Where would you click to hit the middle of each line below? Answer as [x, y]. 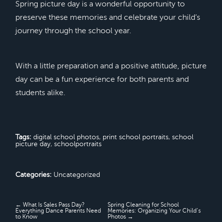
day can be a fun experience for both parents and [102, 80]
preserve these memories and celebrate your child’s [108, 18]
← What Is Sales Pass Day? [50, 205]
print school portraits [135, 137]
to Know [26, 217]
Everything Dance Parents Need [58, 211]
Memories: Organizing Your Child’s [154, 211]
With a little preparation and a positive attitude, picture [111, 66]
